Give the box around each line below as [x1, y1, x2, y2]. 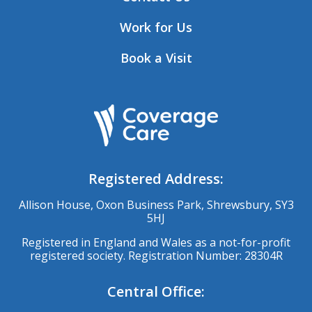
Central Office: [107, 282, 205, 302]
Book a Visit [120, 49, 192, 67]
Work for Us [120, 19, 192, 36]
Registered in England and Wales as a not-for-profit [22, 235, 290, 251]
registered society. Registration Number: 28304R [29, 248, 283, 264]
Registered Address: [88, 169, 224, 189]
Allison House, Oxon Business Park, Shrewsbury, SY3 [18, 197, 294, 213]
